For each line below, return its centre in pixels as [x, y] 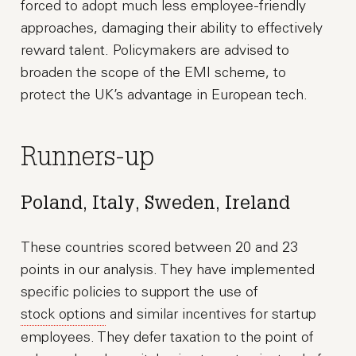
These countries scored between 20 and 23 [160, 248]
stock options [64, 314]
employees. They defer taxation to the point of [168, 337]
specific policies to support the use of [140, 292]
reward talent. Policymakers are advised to [155, 50]
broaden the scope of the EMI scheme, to [154, 73]
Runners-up [88, 160]
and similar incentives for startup [211, 314]
